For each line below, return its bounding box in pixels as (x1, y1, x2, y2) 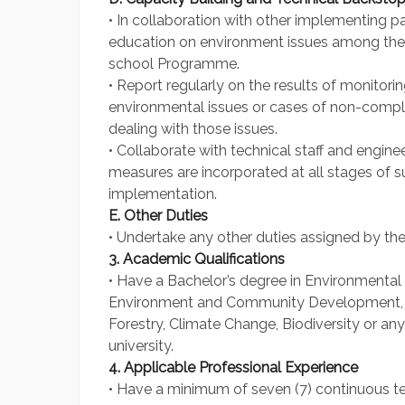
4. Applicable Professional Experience (108, 359, 358, 377)
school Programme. (108, 55, 240, 73)
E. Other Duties (108, 207, 208, 225)
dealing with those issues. (108, 120, 278, 138)
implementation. (108, 185, 217, 203)
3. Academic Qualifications (108, 250, 285, 268)
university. (108, 337, 174, 355)
